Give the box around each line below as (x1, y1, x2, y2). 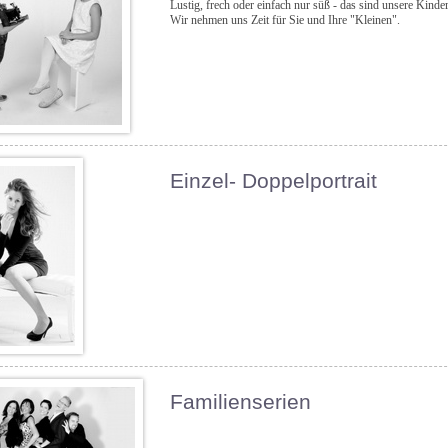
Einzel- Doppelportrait (169, 168, 377, 193)
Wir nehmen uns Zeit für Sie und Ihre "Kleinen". (169, 12, 400, 27)
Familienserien (169, 389, 311, 414)
